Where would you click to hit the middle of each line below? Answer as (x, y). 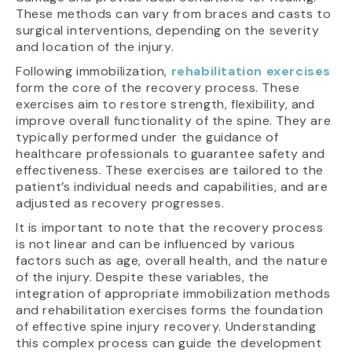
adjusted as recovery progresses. (120, 203)
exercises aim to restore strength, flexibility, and (165, 104)
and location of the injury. (95, 46)
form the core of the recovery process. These (158, 87)
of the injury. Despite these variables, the (143, 277)
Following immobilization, (93, 71)
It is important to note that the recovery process (170, 227)
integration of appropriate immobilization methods (173, 293)
